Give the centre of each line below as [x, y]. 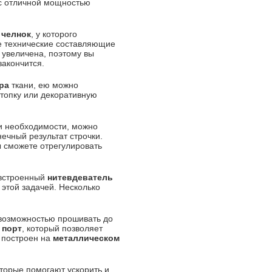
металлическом [86, 238]
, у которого [54, 34]
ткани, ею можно [44, 85]
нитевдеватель [80, 177]
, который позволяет [62, 228]
